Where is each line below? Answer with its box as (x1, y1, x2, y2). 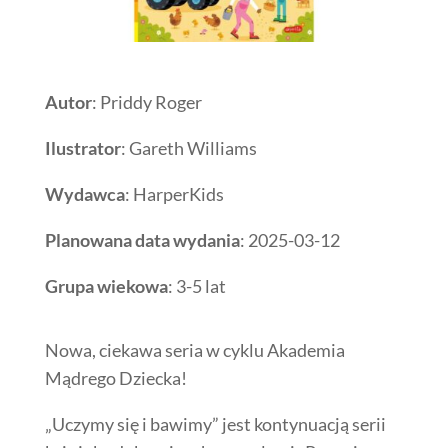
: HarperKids (124, 182, 224, 205)
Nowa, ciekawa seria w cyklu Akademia (44, 338, 345, 361)
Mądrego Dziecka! (44, 366, 187, 389)
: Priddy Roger (91, 90, 202, 113)
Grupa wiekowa (44, 274, 168, 297)
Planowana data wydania (44, 228, 240, 251)
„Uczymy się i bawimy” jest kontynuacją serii (44, 412, 386, 435)
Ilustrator (44, 136, 121, 159)
